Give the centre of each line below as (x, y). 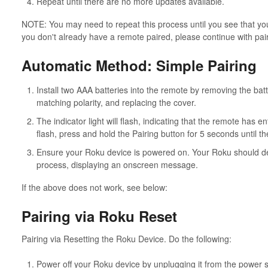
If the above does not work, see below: (94, 188)
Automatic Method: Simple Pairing (139, 65)
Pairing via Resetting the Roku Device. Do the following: (126, 238)
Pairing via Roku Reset (99, 216)
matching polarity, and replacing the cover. (116, 103)
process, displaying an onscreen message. (117, 165)
